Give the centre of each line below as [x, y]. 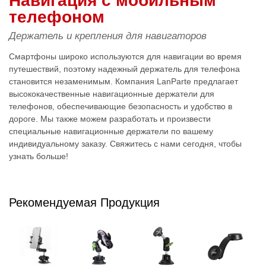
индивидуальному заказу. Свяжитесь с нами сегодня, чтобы [125, 143]
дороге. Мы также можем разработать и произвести [110, 118]
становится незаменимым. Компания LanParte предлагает [123, 81]
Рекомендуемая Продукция [84, 202]
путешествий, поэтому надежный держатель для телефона [124, 69]
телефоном [57, 17]
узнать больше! [39, 156]
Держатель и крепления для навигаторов [108, 36]
